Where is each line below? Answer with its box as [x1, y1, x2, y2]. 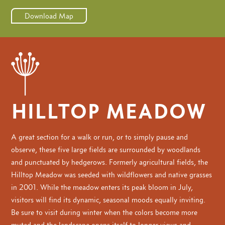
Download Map [25, 11, 74, 21]
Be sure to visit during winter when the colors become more [11, 207, 198, 217]
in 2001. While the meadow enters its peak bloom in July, [11, 182, 193, 192]
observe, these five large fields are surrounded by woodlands [11, 145, 201, 155]
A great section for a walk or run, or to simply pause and [11, 132, 188, 142]
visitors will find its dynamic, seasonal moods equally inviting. [11, 195, 206, 205]
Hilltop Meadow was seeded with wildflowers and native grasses [11, 170, 212, 180]
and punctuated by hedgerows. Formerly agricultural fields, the [11, 157, 208, 167]
